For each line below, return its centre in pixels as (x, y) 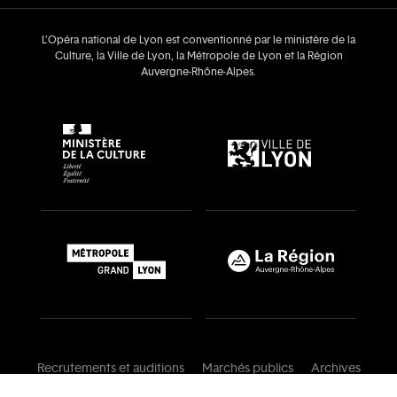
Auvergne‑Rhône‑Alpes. (198, 72)
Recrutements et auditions (110, 369)
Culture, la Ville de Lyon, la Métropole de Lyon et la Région (198, 56)
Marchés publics (247, 369)
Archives (335, 369)
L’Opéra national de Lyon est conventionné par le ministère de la (198, 40)
